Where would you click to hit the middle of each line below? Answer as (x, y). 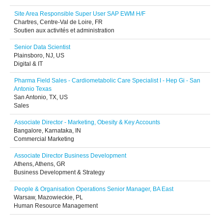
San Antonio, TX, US (41, 97)
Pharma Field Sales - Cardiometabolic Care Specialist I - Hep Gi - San (107, 81)
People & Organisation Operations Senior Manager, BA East (94, 189)
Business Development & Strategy (59, 172)
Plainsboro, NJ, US (39, 55)
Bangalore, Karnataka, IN (47, 131)
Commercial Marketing (44, 139)
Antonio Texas (33, 89)
